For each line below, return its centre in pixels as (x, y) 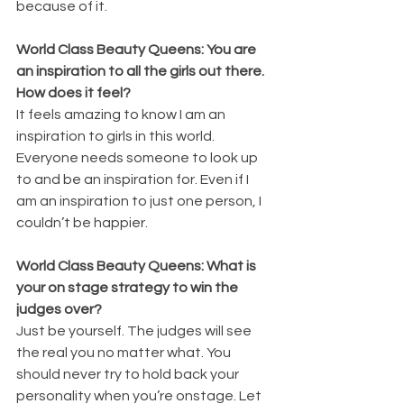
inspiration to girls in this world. (117, 136)
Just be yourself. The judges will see (135, 331)
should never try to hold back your (129, 374)
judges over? (59, 309)
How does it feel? (73, 92)
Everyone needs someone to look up (138, 157)
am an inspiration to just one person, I (140, 201)
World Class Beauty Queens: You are (138, 49)
